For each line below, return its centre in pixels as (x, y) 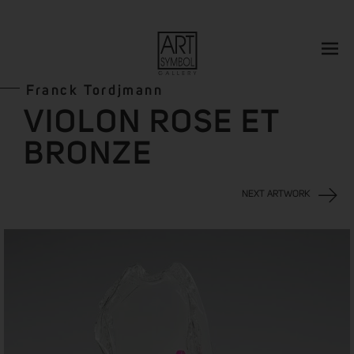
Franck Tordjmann (95, 91)
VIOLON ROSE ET (152, 123)
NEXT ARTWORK (276, 194)
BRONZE (88, 155)
